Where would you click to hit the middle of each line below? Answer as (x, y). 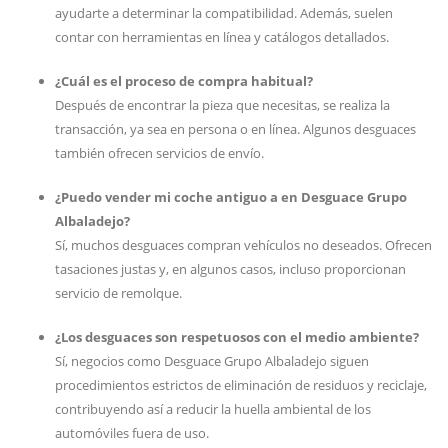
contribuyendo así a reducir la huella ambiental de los (213, 409)
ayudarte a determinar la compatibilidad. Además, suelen (224, 13)
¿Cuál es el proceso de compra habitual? (184, 81)
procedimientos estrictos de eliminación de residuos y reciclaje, (241, 385)
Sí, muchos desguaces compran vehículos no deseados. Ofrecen (243, 245)
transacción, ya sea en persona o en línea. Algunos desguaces (235, 129)
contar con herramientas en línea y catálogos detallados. (222, 37)
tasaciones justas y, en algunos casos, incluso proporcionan (230, 269)
